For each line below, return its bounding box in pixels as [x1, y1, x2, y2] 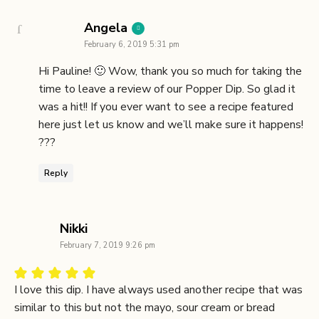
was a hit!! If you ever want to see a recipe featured [38, 98, 293, 115]
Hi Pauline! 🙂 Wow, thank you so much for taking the [38, 63, 302, 79]
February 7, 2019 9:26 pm [60, 239, 155, 251]
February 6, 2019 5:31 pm [84, 38, 179, 50]
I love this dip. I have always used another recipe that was [14, 281, 303, 298]
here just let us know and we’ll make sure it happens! [38, 116, 303, 132]
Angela [84, 19, 127, 36]
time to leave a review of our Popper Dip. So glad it [38, 80, 296, 97]
